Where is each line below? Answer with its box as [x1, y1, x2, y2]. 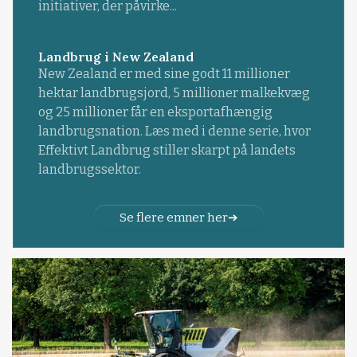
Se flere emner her [119, 210, 228, 225]
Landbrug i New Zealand [37, 48, 194, 65]
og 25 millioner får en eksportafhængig [37, 104, 273, 120]
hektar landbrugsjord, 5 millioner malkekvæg [37, 84, 310, 100]
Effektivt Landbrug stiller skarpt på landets [37, 142, 296, 158]
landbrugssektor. [37, 161, 141, 177]
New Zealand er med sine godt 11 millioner [37, 65, 290, 81]
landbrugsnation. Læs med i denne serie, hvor [37, 123, 311, 139]
